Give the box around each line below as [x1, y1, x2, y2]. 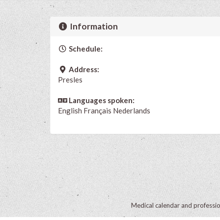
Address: [67, 64, 99, 74]
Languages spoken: [67, 95, 135, 105]
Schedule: [67, 44, 103, 53]
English [58, 106, 83, 115]
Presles [58, 75, 82, 84]
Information [68, 21, 118, 31]
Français [83, 106, 111, 115]
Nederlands [113, 106, 150, 115]
